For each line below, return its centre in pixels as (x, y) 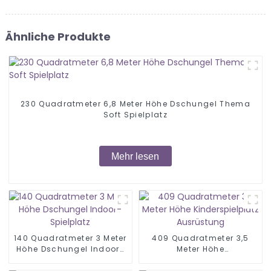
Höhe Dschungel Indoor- (70, 249)
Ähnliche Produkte (58, 36)
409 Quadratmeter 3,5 (201, 238)
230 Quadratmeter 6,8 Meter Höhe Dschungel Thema (135, 104)
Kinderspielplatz (201, 260)
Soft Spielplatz (135, 115)
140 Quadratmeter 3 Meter (70, 238)
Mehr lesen (135, 156)
